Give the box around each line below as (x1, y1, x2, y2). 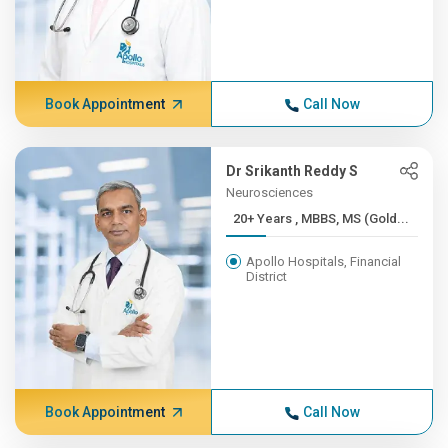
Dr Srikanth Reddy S (226, 163, 359, 179)
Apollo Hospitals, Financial (246, 254, 402, 269)
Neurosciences (226, 185, 314, 200)
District (246, 269, 288, 284)
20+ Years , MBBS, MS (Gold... (295, 211, 410, 226)
